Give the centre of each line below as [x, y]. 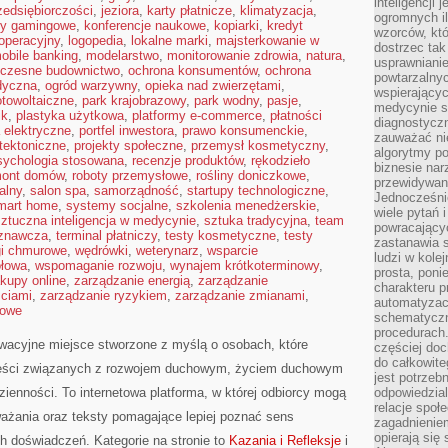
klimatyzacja [276, 10]
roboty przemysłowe [130, 175]
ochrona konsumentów [192, 70]
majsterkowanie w [267, 40]
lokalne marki [169, 40]
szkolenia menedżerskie [246, 205]
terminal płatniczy [106, 235]
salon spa [58, 190]
